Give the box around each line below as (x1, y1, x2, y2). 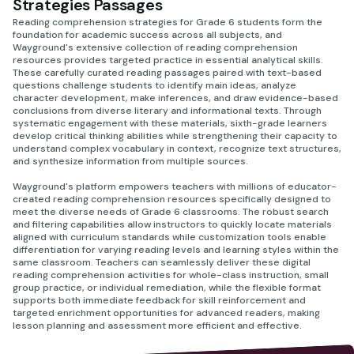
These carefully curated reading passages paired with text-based (13, 66, 322, 79)
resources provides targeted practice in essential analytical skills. (13, 54, 323, 66)
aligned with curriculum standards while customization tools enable (13, 231, 326, 243)
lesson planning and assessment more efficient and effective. (13, 319, 302, 332)
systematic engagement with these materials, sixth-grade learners (13, 117, 327, 130)
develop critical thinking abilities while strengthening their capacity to (13, 130, 337, 142)
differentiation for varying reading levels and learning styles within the (13, 243, 339, 256)
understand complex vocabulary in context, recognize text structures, (13, 142, 341, 155)
